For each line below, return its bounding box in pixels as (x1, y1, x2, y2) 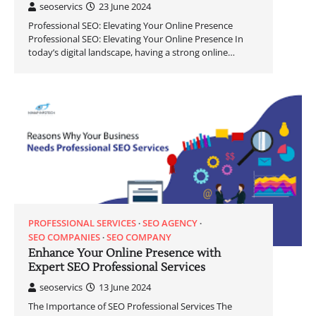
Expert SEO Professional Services (28, 260, 205, 274)
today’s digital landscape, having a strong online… (28, 46, 235, 59)
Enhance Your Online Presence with (28, 245, 221, 260)
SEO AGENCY (142, 216, 197, 229)
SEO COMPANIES (28, 230, 100, 243)
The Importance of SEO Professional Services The (28, 299, 232, 312)
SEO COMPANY (107, 230, 171, 243)
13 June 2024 (99, 280, 151, 293)
